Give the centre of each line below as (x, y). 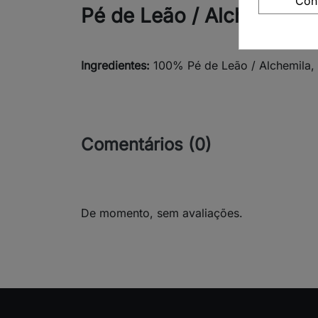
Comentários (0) (146, 145)
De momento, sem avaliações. (162, 213)
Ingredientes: (115, 66)
